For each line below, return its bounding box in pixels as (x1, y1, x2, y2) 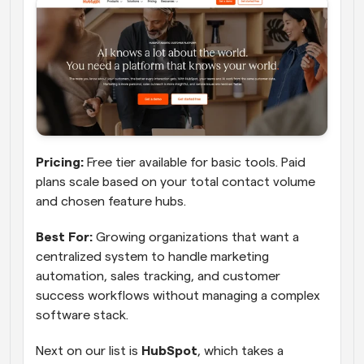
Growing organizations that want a (96, 231, 299, 245)
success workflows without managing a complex (36, 289, 320, 303)
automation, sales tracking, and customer (36, 270, 280, 284)
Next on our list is (36, 344, 141, 358)
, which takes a (197, 344, 284, 358)
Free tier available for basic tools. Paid (84, 156, 305, 170)
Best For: (36, 231, 96, 245)
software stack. (36, 309, 128, 323)
